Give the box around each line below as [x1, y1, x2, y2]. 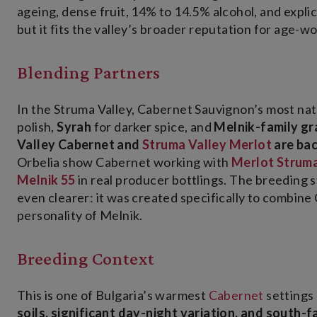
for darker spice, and [91, 119, 214, 135]
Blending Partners [17, 62, 161, 83]
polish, [17, 119, 57, 135]
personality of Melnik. [17, 207, 143, 224]
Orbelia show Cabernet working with [17, 154, 231, 171]
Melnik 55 [17, 172, 76, 188]
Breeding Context [17, 248, 155, 270]
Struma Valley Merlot [142, 137, 272, 153]
